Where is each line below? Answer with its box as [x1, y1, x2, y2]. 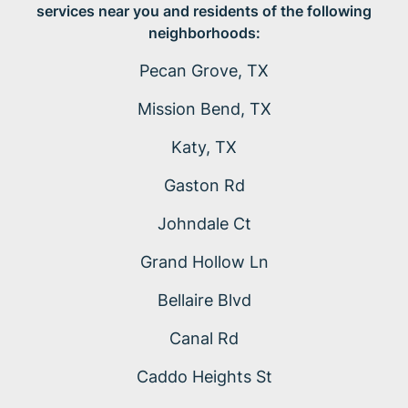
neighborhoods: [148, 24, 260, 43]
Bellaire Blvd [157, 291, 251, 311]
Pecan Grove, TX [139, 61, 269, 81]
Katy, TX [171, 138, 237, 158]
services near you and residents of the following [36, 2, 372, 21]
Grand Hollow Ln [139, 252, 269, 272]
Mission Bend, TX [137, 99, 271, 119]
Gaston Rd [163, 176, 245, 196]
